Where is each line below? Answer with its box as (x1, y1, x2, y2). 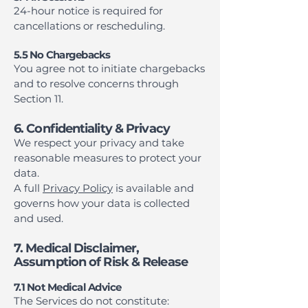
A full (14, 181, 43, 195)
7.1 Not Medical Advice (14, 280, 122, 294)
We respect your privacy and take (14, 136, 184, 149)
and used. (14, 212, 63, 225)
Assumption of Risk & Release (14, 254, 188, 269)
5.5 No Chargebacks (14, 48, 111, 61)
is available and (113, 181, 194, 195)
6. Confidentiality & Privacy (14, 121, 170, 136)
